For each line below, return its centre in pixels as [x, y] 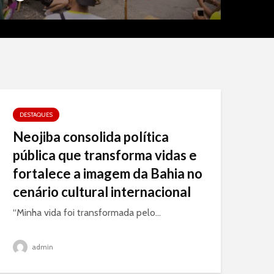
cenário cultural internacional [102, 192]
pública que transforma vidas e [105, 155]
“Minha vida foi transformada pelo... [87, 213]
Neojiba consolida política [91, 137]
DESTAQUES [36, 115]
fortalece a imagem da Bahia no [108, 173]
